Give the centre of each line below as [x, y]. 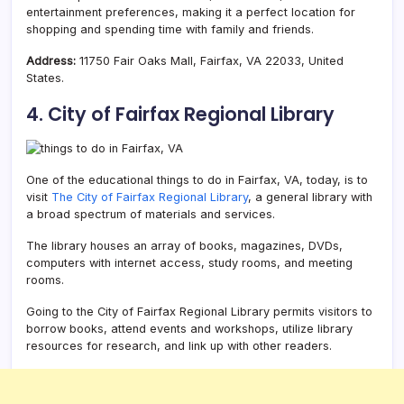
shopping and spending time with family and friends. [170, 29]
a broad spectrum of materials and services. [151, 214]
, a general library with [310, 197]
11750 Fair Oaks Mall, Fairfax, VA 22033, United [211, 60]
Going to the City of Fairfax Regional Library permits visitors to [199, 311]
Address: [51, 60]
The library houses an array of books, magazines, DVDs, [184, 245]
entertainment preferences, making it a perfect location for [191, 12]
